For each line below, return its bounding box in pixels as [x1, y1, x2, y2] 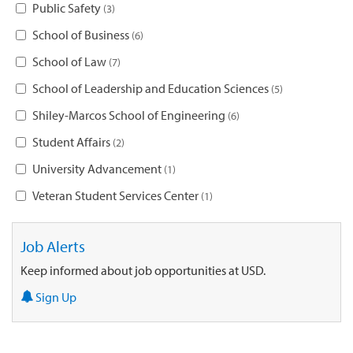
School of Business [32, 27, 132, 43]
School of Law [32, 54, 109, 70]
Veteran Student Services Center [32, 188, 201, 204]
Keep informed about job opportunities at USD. [20, 262, 266, 279]
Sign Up [33, 289, 76, 306]
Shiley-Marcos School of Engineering [32, 107, 228, 124]
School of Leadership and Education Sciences [32, 80, 271, 97]
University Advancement [32, 161, 164, 177]
